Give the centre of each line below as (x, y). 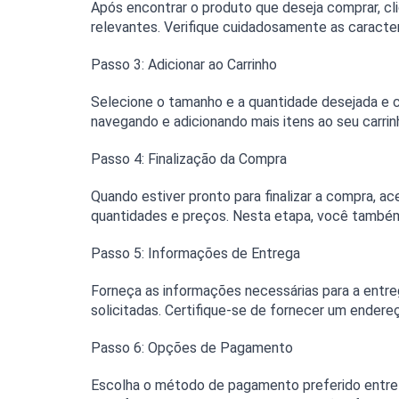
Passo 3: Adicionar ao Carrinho (184, 65)
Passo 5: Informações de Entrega (195, 254)
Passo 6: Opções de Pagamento (192, 348)
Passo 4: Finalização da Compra (189, 159)
